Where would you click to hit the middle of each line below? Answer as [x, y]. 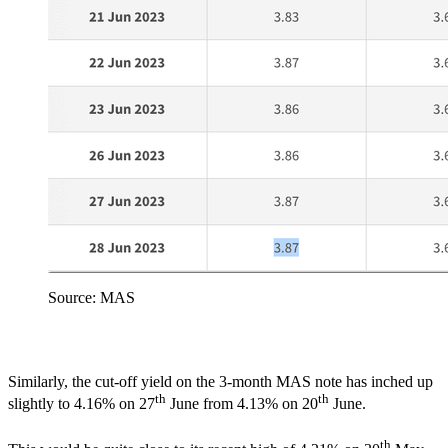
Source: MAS [91, 297]
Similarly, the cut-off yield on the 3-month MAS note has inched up [220, 381]
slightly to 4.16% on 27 [81, 404]
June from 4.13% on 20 [242, 404]
